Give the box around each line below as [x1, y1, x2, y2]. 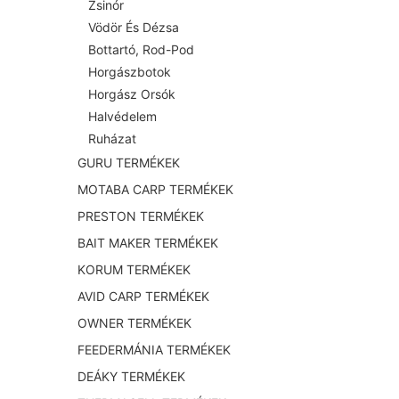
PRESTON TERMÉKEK [77, 208, 204, 224]
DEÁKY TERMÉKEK [77, 369, 185, 385]
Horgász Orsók [88, 86, 175, 102]
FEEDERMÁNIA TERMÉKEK [77, 342, 231, 358]
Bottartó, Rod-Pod [88, 42, 194, 58]
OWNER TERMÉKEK [77, 315, 191, 331]
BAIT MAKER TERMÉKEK [77, 235, 218, 251]
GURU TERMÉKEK [77, 155, 180, 171]
